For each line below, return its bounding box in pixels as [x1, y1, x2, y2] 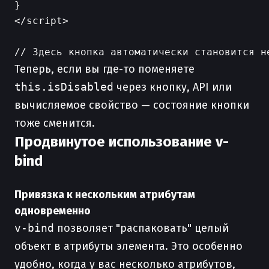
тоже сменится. [14, 116, 95, 130]
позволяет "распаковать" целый [54, 222, 229, 235]
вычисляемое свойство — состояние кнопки [14, 98, 249, 112]
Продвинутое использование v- [14, 133, 229, 150]
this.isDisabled [14, 80, 113, 93]
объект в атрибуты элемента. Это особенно [14, 240, 243, 253]
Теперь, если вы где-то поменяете [14, 62, 195, 76]
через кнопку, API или [113, 80, 232, 94]
